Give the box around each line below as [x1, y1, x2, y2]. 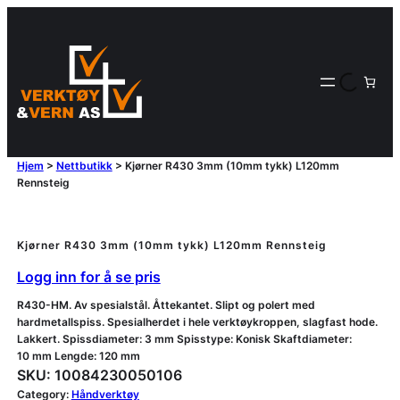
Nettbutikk [55, 159, 112, 172]
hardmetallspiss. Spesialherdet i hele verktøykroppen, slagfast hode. [16, 315, 378, 329]
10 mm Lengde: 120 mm [16, 349, 140, 363]
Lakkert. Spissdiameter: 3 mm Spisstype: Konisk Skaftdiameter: [16, 332, 352, 346]
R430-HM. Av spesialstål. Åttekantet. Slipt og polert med [16, 298, 315, 312]
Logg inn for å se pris [16, 268, 161, 287]
